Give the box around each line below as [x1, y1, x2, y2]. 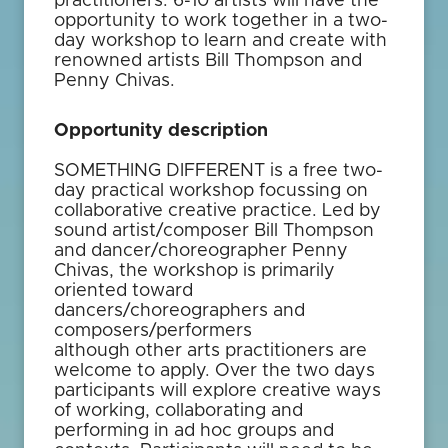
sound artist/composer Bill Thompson [54, 222, 374, 240]
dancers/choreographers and [54, 302, 305, 320]
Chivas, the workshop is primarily [54, 262, 335, 280]
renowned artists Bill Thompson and [54, 52, 362, 70]
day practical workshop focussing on [54, 182, 368, 200]
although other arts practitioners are [54, 342, 367, 360]
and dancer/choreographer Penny [54, 242, 348, 260]
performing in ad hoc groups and [54, 422, 334, 440]
